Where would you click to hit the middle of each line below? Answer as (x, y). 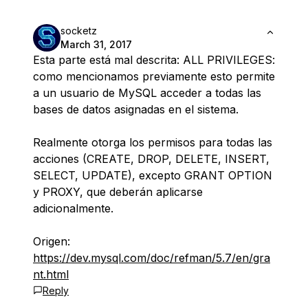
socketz (79, 31)
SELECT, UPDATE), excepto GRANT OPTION (153, 176)
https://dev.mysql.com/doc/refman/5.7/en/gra (152, 258)
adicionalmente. (73, 209)
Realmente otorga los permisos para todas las (153, 143)
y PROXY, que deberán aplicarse (118, 192)
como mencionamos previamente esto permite (154, 77)
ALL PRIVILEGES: (229, 60)
